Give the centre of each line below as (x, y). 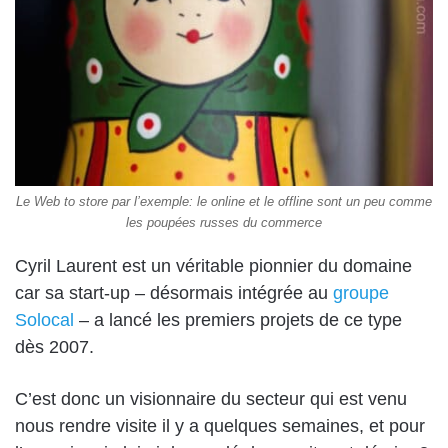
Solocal (44, 320)
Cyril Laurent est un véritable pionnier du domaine (213, 266)
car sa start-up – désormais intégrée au (174, 293)
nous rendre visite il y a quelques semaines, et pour (220, 426)
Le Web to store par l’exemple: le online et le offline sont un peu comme (224, 202)
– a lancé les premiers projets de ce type (238, 320)
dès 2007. (54, 347)
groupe (361, 293)
